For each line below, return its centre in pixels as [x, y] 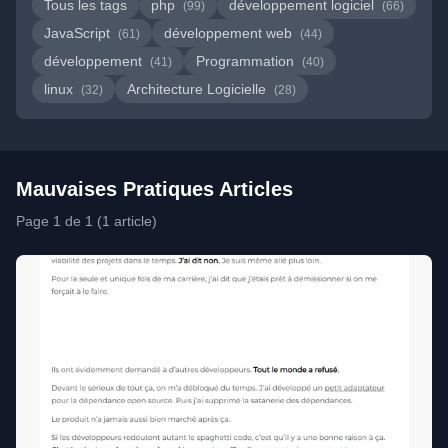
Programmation [247, 61]
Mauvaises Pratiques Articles [154, 189]
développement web [230, 33]
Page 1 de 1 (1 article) [86, 221]
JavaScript [79, 33]
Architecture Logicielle [198, 89]
